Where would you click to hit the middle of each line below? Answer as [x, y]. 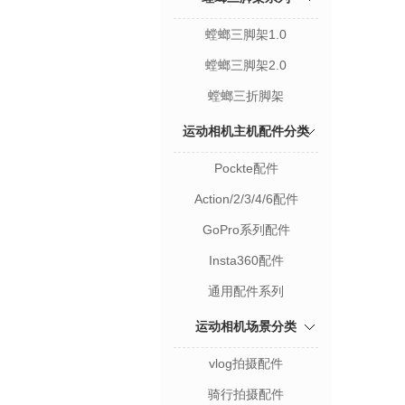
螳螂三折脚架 [246, 95]
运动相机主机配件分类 [246, 131]
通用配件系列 [246, 291]
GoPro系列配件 [246, 229]
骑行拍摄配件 [246, 394]
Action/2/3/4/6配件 [246, 198]
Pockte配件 [246, 168]
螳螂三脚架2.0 [246, 65]
